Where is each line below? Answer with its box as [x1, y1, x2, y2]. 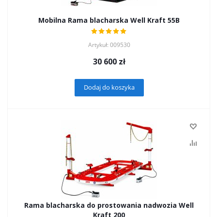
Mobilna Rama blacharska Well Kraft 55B [38, 15, 180, 25]
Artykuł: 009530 [88, 41, 130, 49]
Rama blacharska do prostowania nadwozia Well [24, 201, 194, 210]
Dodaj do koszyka [83, 83, 135, 92]
